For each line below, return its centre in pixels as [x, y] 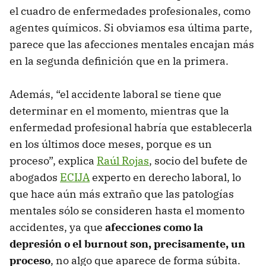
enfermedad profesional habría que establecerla [131, 127]
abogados [35, 177]
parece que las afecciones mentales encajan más [132, 44]
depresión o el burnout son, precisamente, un [127, 243]
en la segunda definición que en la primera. [119, 61]
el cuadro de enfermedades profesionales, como [130, 11]
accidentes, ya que [57, 227]
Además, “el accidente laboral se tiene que [115, 94]
